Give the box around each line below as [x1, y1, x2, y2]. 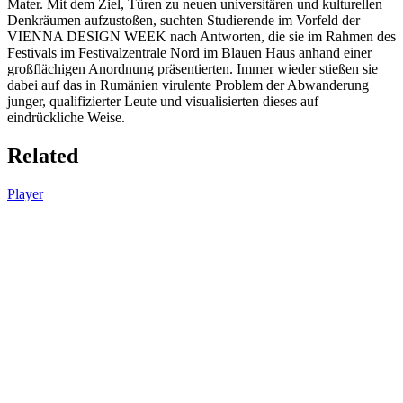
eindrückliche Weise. [7, 110, 129, 126]
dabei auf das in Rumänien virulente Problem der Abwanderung [7, 77, 369, 94]
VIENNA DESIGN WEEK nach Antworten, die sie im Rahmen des [7, 29, 396, 45]
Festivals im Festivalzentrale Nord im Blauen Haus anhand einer [7, 45, 372, 61]
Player [7, 185, 43, 201]
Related [7, 143, 78, 167]
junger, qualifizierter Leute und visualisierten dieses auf [7, 94, 318, 110]
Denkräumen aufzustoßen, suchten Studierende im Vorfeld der [7, 13, 360, 29]
